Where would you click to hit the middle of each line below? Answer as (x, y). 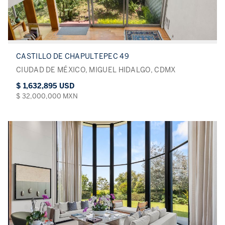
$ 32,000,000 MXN (47, 96)
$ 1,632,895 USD (45, 86)
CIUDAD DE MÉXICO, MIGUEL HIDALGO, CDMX (96, 70)
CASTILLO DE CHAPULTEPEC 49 (73, 57)
